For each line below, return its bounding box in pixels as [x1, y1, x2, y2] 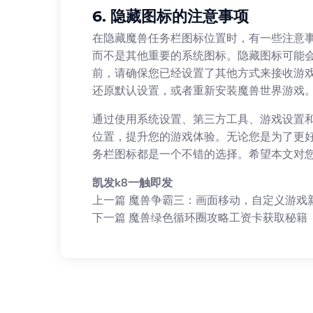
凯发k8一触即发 [92, 175, 173, 189]
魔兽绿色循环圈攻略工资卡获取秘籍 [129, 210, 307, 224]
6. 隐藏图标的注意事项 [92, 7, 249, 26]
